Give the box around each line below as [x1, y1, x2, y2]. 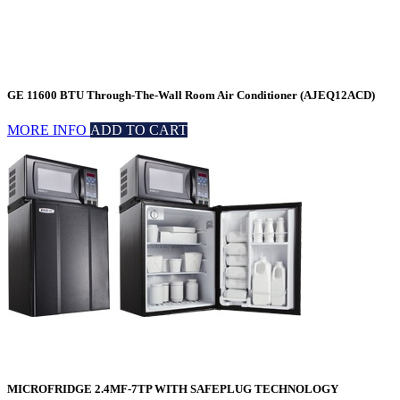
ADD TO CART [90, 122, 187, 138]
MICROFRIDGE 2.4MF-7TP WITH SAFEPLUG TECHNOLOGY [7, 381, 338, 396]
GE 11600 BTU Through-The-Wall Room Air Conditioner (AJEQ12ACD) [7, 88, 375, 103]
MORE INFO [7, 122, 90, 138]
